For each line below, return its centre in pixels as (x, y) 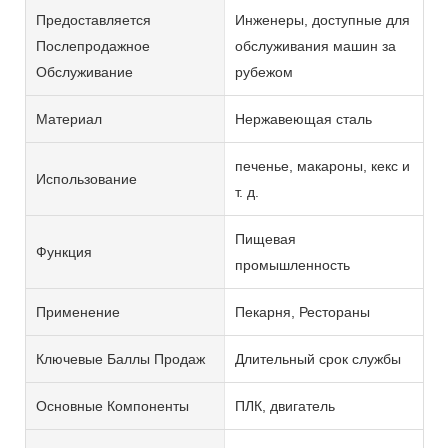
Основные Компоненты (112, 405)
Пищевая (265, 238)
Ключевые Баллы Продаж (120, 358)
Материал (69, 118)
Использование (86, 178)
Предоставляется (93, 19)
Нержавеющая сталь (303, 118)
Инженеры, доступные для (322, 19)
